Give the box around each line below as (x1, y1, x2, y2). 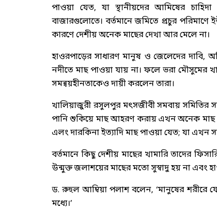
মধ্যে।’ (52, 198, 72, 209)
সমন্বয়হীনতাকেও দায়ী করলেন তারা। (52, 78, 174, 90)
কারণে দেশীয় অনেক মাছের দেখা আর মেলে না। (52, 29, 210, 41)
